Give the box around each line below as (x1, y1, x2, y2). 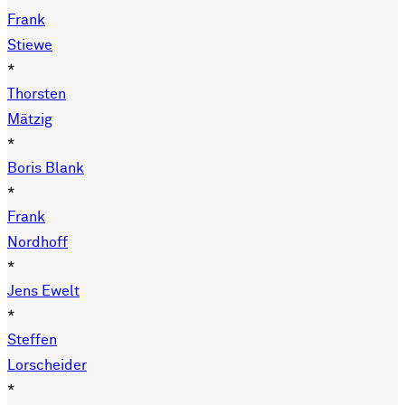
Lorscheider (7, 357, 87, 372)
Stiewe (7, 37, 52, 52)
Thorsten (7, 86, 66, 101)
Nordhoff (7, 234, 68, 250)
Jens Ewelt (7, 283, 80, 298)
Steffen (7, 332, 57, 347)
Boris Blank (7, 160, 84, 175)
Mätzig (7, 111, 52, 127)
